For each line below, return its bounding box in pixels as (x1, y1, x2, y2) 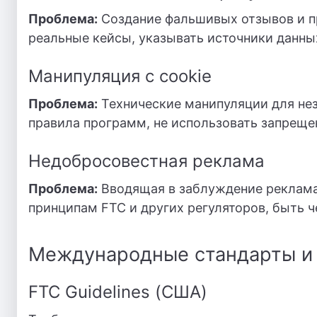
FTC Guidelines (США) (28, 282, 207, 302)
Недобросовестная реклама (28, 151, 265, 171)
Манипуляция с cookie (28, 66, 212, 86)
